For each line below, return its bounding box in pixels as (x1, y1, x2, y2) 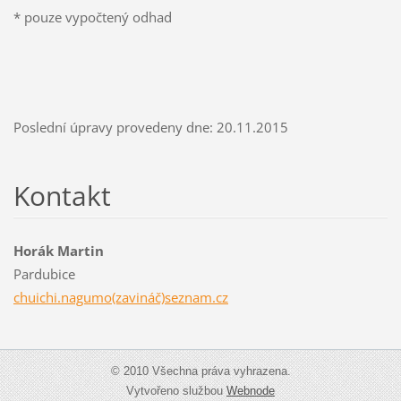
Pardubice (13, 264, 75, 283)
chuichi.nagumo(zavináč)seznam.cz (13, 287, 228, 306)
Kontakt (13, 176, 111, 214)
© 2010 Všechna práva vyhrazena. (110, 363, 291, 378)
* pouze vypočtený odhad (13, 7, 172, 26)
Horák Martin (13, 241, 104, 260)
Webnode (226, 383, 275, 397)
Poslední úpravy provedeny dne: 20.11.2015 (13, 117, 288, 136)
